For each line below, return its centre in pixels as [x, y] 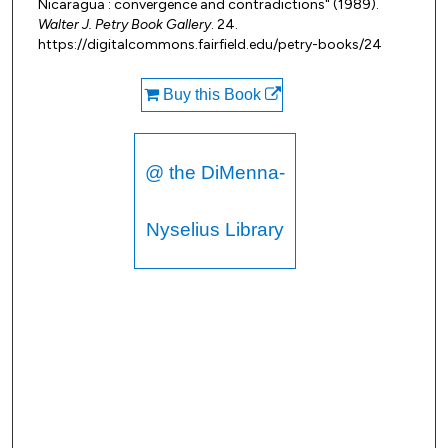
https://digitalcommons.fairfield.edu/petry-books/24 [210, 45]
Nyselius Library [214, 230]
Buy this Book [211, 95]
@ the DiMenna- [214, 173]
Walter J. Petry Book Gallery [124, 25]
